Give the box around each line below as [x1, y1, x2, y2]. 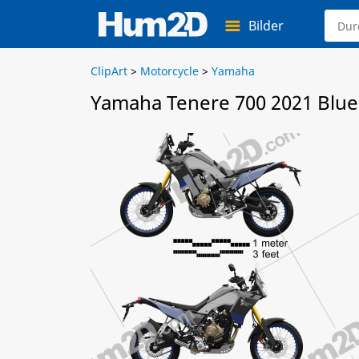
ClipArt [91, 63, 127, 79]
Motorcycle [140, 63, 199, 79]
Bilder [248, 17, 284, 34]
